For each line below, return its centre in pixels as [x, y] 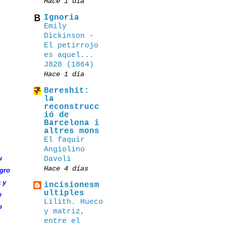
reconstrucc [72, 107]
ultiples [64, 193]
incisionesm [72, 185]
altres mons [72, 131]
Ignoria [62, 18]
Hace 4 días [66, 168]
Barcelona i [72, 123]
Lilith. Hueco [73, 202]
